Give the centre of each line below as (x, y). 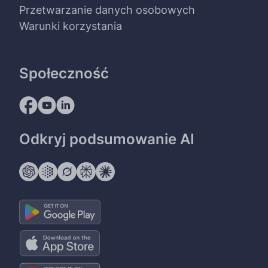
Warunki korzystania (71, 26)
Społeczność (64, 73)
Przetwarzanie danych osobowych (107, 10)
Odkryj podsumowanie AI (107, 139)
